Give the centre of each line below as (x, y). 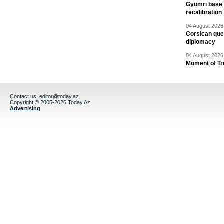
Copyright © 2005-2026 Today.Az (50, 103)
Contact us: (25, 97)
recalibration (204, 13)
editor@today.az (59, 97)
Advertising (25, 109)
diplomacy (201, 42)
